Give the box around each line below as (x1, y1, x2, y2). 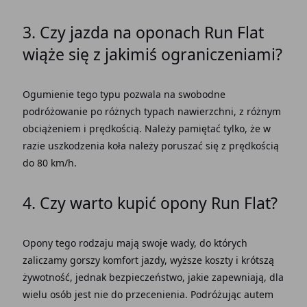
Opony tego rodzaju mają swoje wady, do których (22, 236, 247, 249)
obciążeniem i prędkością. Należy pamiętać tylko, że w (22, 121, 271, 135)
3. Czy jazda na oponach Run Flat (22, 21, 264, 43)
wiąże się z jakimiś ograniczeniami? (22, 42, 282, 65)
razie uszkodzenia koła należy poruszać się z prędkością (22, 138, 279, 152)
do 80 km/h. (22, 156, 77, 169)
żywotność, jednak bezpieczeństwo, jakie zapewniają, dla (22, 270, 284, 284)
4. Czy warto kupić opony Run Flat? (22, 191, 278, 214)
